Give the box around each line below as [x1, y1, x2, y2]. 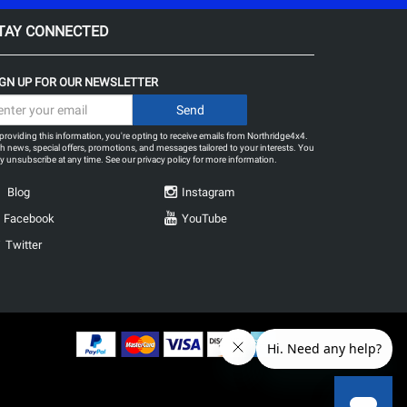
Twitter [5, 238, 42, 252]
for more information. [191, 154, 277, 164]
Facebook [4, 212, 55, 225]
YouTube [182, 212, 227, 225]
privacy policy [137, 154, 191, 164]
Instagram [182, 185, 234, 199]
